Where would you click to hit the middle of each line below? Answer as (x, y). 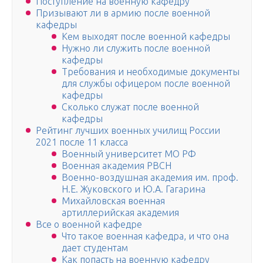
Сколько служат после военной (130, 107)
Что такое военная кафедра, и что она (145, 236)
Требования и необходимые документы (151, 72)
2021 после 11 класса (82, 142)
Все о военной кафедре (89, 225)
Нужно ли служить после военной (136, 48)
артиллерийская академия (120, 213)
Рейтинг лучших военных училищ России (128, 131)
